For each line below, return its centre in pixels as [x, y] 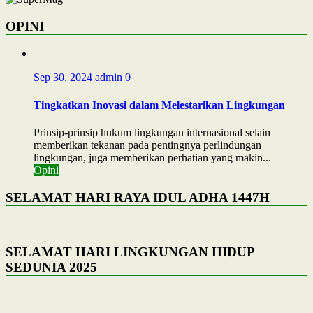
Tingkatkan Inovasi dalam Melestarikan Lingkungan [159, 105]
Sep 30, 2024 [64, 78]
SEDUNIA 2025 [51, 267]
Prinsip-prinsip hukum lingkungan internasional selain [152, 132]
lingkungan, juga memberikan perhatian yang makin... [152, 157]
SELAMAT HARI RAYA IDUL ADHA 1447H [138, 197]
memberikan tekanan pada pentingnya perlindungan [147, 145]
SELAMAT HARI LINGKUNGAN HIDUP [130, 252]
